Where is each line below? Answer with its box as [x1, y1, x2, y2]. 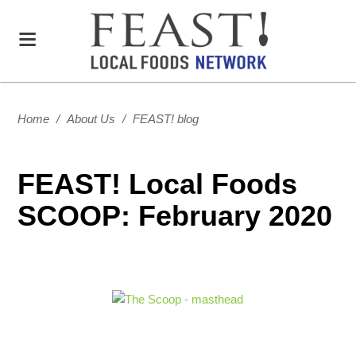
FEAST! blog [133, 112, 199, 126]
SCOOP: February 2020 [17, 199, 333, 232]
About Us [67, 112, 116, 126]
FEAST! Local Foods [17, 168, 298, 200]
